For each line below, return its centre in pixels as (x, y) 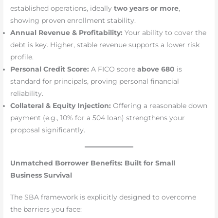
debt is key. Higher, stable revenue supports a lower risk (105, 45)
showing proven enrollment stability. (73, 21)
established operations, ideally (62, 9)
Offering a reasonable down (159, 106)
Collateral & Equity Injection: (61, 106)
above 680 (156, 69)
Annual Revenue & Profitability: (67, 33)
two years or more (146, 9)
